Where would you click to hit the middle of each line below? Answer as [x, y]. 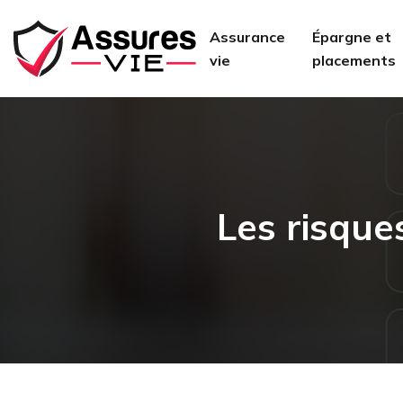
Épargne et [352, 37]
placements [354, 60]
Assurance [248, 37]
